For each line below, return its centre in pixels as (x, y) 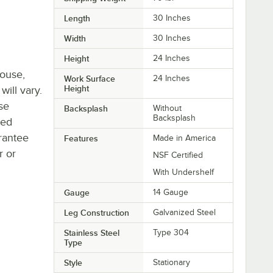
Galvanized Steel (185, 212)
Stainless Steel (91, 232)
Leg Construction (96, 212)
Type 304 (171, 232)
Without (168, 108)
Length (77, 18)
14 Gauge (171, 192)
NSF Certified (178, 155)
